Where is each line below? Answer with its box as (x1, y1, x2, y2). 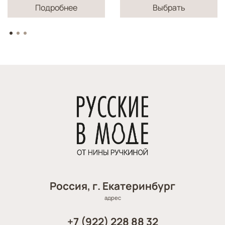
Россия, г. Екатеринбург (50, 178, 175, 193)
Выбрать (152, 2, 185, 14)
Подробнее (35, 2, 77, 14)
